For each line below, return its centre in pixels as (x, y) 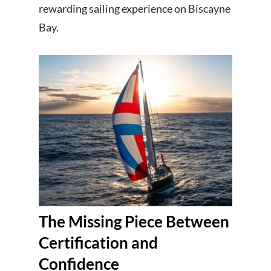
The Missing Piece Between (134, 222)
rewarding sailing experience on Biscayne (135, 9)
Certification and (98, 243)
